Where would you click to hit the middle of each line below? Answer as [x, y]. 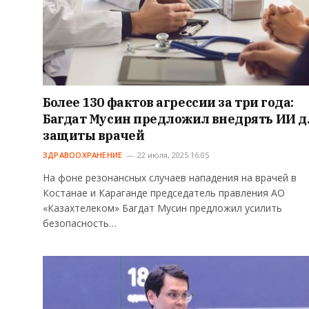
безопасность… [80, 223]
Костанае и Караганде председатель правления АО [164, 192]
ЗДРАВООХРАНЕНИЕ [83, 154]
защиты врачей [94, 135]
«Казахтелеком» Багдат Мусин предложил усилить [162, 208]
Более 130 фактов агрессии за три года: [168, 102]
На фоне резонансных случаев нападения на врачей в [170, 177]
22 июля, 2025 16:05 [173, 154]
